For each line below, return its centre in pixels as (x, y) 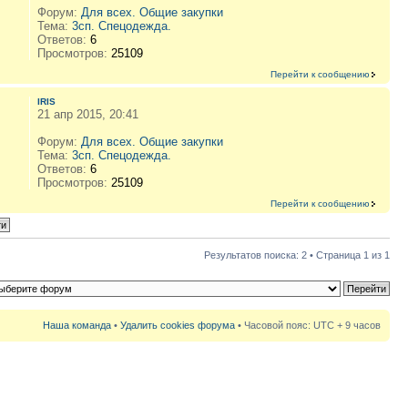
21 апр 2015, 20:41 (87, 114)
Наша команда (77, 325)
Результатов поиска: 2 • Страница (284, 255)
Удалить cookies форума (178, 325)
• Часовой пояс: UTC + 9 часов (308, 325)
